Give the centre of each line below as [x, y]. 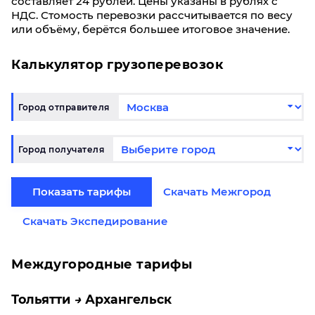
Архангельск [128, 299]
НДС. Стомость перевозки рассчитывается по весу [152, 15]
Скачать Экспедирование [95, 221]
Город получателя [61, 149]
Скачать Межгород [217, 192]
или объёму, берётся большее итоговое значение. [150, 29]
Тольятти [41, 299]
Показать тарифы [82, 192]
